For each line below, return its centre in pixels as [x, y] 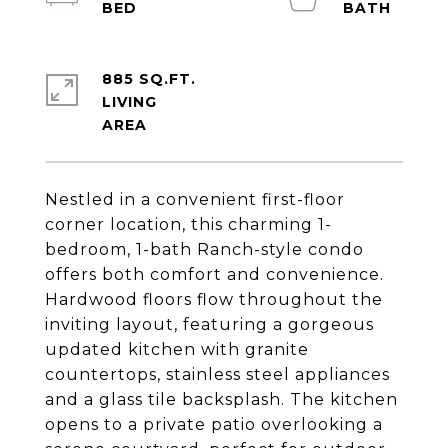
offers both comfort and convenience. [214, 274]
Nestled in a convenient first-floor [195, 199]
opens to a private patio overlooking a [214, 424]
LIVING [129, 102]
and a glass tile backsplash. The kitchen [221, 399]
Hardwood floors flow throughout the [214, 299]
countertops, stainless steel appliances [217, 374]
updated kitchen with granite [177, 349]
